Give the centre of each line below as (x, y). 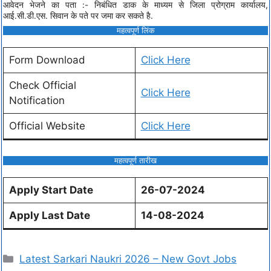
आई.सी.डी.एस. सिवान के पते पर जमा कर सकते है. (78, 16)
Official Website (47, 126)
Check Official (42, 86)
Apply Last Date (49, 215)
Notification (37, 101)
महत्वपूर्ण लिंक (135, 31)
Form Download (47, 60)
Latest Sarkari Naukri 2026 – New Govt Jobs (128, 259)
